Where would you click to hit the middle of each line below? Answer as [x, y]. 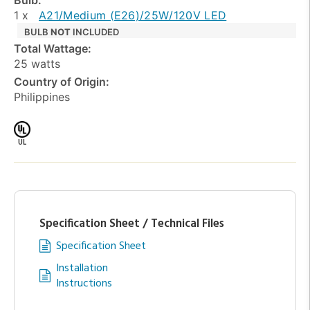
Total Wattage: [53, 48]
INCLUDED [95, 31]
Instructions [84, 283]
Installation [82, 268]
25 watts [37, 63]
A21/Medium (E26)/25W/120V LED [133, 15]
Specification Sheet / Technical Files [132, 224]
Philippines [42, 97]
